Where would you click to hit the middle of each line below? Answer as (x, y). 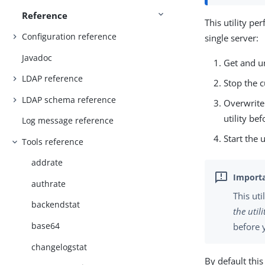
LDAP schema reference (69, 99)
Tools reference (53, 141)
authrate (49, 183)
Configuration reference (70, 37)
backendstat (56, 205)
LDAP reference (53, 79)
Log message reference (68, 121)
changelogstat (59, 247)
